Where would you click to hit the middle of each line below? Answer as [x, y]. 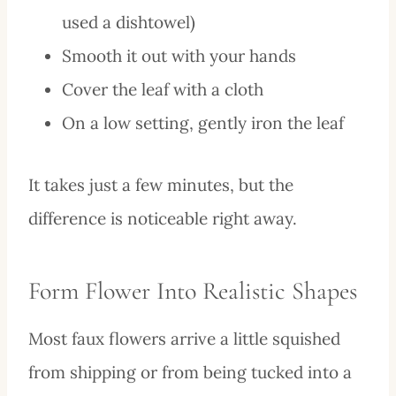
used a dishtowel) [129, 22]
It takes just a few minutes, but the [161, 184]
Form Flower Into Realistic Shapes [193, 290]
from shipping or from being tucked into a [190, 372]
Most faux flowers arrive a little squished [184, 338]
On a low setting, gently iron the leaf [203, 122]
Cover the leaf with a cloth [163, 89]
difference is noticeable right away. [163, 218]
